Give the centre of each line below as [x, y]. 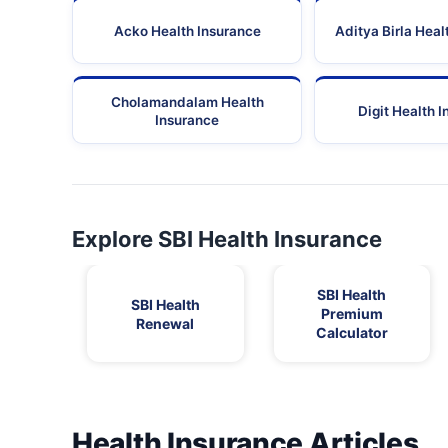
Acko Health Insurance [187, 31]
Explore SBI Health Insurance [227, 239]
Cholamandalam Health [187, 102]
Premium [351, 314]
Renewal [165, 323]
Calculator [351, 333]
